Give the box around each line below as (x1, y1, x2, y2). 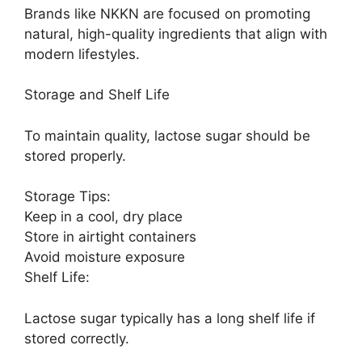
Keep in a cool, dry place (24, 208, 183, 225)
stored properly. (24, 147, 126, 164)
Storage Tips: (24, 188, 111, 205)
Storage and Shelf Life (24, 86, 170, 103)
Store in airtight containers (24, 229, 196, 246)
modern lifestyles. (24, 45, 140, 62)
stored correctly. (24, 330, 129, 347)
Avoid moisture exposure (24, 249, 185, 266)
